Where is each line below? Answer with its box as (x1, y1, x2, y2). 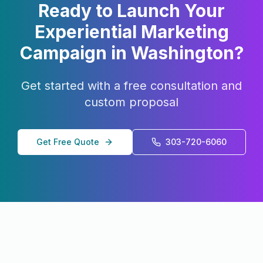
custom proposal (85, 95, 178, 109)
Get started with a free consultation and (21, 79, 242, 93)
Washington (130, 42, 234, 63)
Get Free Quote (36, 137, 99, 147)
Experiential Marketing (34, 21, 229, 42)
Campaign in (19, 42, 131, 63)
